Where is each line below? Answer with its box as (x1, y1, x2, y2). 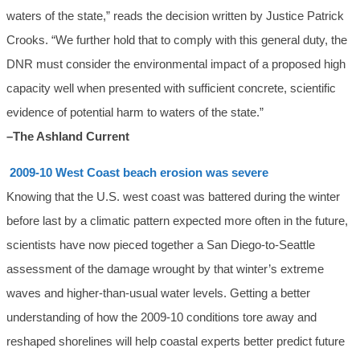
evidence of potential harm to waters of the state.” (6, 105, 264, 120)
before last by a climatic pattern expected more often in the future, (6, 214, 348, 228)
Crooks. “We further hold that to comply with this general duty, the (6, 33, 347, 47)
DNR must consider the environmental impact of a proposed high (6, 57, 346, 72)
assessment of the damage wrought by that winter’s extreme (6, 262, 324, 276)
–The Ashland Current (6, 129, 129, 144)
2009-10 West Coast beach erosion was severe (10, 166, 268, 180)
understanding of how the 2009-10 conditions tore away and (6, 310, 317, 325)
